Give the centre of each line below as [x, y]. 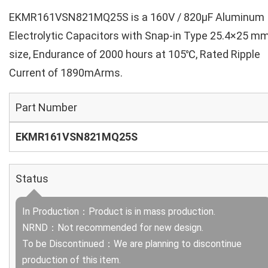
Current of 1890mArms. [66, 73]
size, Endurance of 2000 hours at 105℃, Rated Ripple [135, 54]
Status [32, 179]
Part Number [46, 107]
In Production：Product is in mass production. [119, 211]
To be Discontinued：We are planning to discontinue [132, 244]
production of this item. [71, 260]
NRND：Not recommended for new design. [113, 228]
